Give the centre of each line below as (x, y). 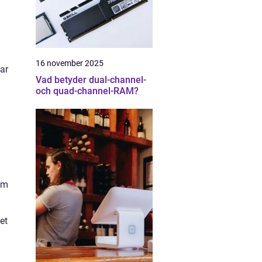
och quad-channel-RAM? (87, 91)
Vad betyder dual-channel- (91, 80)
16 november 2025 (70, 63)
